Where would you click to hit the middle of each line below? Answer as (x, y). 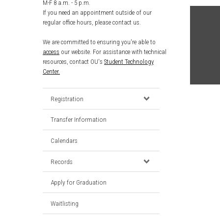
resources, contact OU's (73, 62)
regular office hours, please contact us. (92, 22)
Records (62, 161)
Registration (67, 98)
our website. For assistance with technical (113, 52)
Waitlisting (65, 203)
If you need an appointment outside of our (97, 13)
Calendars (64, 140)
